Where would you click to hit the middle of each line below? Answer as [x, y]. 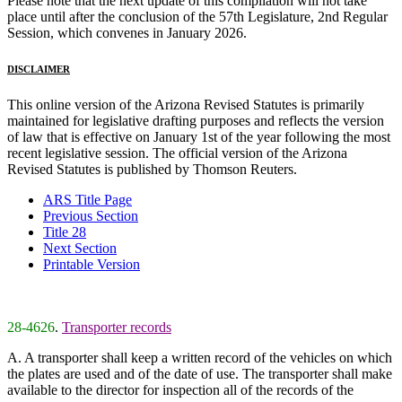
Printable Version [92, 264]
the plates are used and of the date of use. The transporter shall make [200, 373]
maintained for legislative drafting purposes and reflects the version [196, 120]
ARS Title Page [87, 199]
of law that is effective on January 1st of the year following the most [199, 136]
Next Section [80, 248]
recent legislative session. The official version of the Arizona [177, 153]
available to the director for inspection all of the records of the [180, 389]
